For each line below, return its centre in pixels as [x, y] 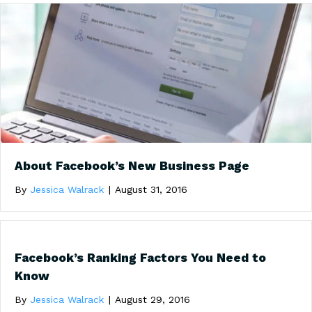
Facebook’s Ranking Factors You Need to [140, 258]
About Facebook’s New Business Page [132, 166]
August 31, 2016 [151, 189]
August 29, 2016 [153, 299]
